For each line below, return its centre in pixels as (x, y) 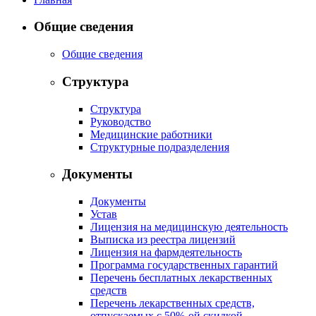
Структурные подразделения (160, 147)
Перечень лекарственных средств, (172, 303)
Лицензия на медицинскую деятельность (189, 227)
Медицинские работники (151, 134)
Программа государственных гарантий (184, 265)
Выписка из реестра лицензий (163, 239)
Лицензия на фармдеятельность (166, 252)
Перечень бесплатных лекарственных (181, 278)
